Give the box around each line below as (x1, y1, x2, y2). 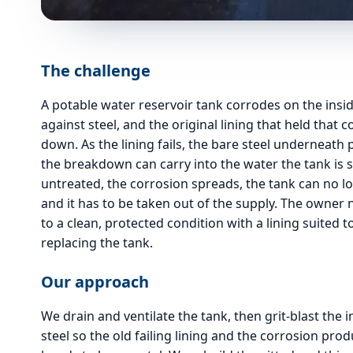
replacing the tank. (41, 233, 153, 251)
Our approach (41, 270, 149, 292)
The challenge (41, 59, 150, 81)
